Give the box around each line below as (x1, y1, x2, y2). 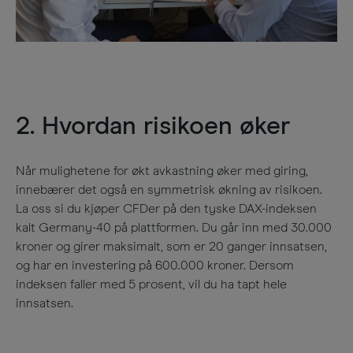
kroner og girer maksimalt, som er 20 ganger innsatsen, (16, 240, 327, 253)
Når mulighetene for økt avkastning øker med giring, (16, 165, 308, 177)
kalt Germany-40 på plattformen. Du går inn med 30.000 (16, 221, 332, 234)
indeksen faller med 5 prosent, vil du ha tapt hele (16, 278, 287, 291)
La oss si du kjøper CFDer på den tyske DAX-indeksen (16, 203, 317, 215)
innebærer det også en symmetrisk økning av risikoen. (16, 184, 322, 196)
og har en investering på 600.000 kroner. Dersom (16, 259, 294, 272)
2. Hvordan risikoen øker (16, 114, 290, 139)
